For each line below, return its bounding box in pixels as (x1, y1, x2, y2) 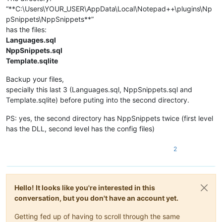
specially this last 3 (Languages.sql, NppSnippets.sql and (6, 85, 192, 94)
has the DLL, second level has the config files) (6, 124, 155, 133)
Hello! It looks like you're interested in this (14, 183, 155, 192)
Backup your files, (6, 74, 64, 83)
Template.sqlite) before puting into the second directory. (6, 95, 189, 104)
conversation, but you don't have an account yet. (14, 193, 178, 202)
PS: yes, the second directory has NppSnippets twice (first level (6, 113, 213, 122)
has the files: (6, 25, 47, 34)
